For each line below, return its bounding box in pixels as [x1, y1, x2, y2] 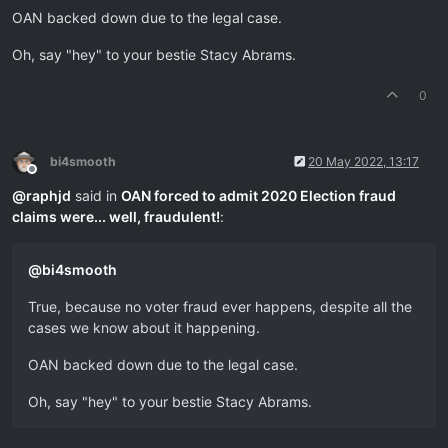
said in [71, 187, 121, 204]
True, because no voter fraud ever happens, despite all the [28, 298, 412, 315]
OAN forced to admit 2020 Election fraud [121, 187, 396, 204]
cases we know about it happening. [28, 319, 260, 336]
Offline [31, 168, 68, 184]
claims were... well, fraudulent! [12, 208, 220, 225]
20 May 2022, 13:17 [308, 154, 419, 169]
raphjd [26, 187, 71, 204]
